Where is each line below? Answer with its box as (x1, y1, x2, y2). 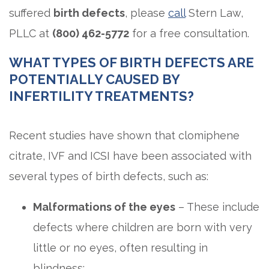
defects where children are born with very (33, 221, 252, 234)
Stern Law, (186, 7, 243, 19)
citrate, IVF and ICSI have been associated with (9, 150, 252, 162)
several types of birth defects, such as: (9, 170, 208, 183)
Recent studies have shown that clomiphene (9, 129, 240, 142)
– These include (175, 201, 259, 213)
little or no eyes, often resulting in (33, 241, 208, 254)
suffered (9, 7, 53, 19)
